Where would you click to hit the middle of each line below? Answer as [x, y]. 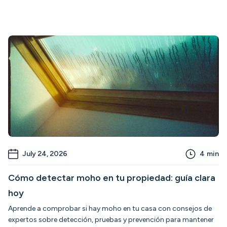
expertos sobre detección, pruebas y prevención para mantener [111, 220]
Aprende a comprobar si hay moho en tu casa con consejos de [110, 209]
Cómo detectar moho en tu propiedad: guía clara [112, 178]
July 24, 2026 [45, 154]
